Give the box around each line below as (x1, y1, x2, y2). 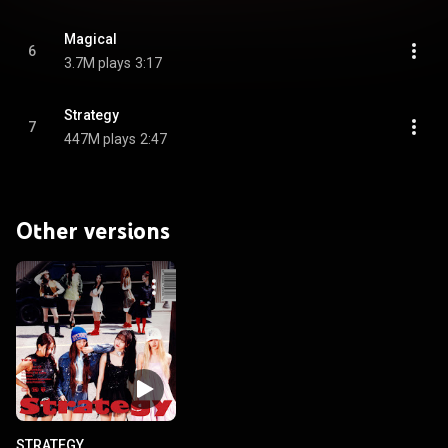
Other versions (16, 216, 170, 245)
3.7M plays (64, 55, 131, 71)
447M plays (64, 131, 136, 147)
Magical (64, 31, 117, 47)
